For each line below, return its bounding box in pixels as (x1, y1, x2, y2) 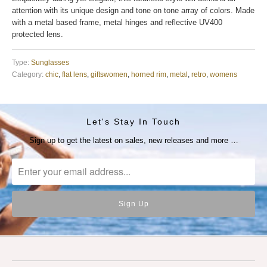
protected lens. (12, 30, 63, 39)
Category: (12, 70, 44, 79)
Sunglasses (31, 58, 69, 67)
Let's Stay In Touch (86, 117, 181, 127)
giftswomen (91, 70, 128, 79)
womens (210, 70, 237, 79)
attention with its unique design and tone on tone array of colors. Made (12, 6, 254, 15)
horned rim (131, 70, 166, 79)
